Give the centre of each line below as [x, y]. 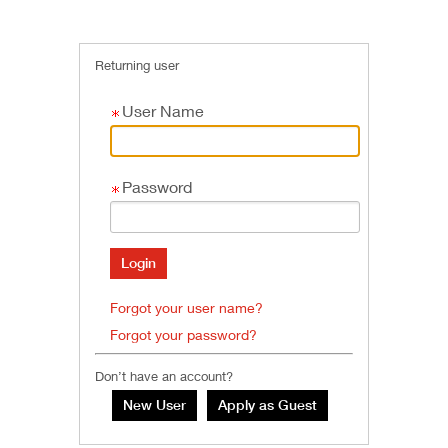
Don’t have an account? [164, 376]
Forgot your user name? [186, 308]
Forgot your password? [183, 335]
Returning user [137, 65]
